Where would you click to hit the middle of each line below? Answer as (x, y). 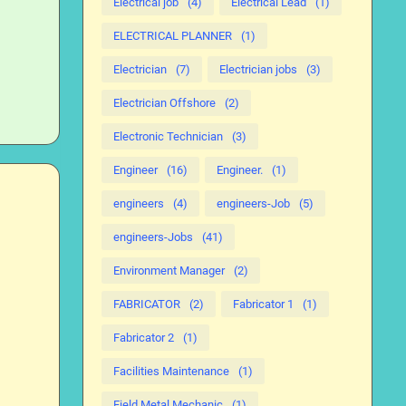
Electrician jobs (258, 69)
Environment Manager (169, 271)
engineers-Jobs (153, 237)
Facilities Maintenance (171, 371)
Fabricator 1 (263, 304)
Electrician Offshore (164, 103)
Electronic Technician (168, 136)
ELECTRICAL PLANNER (173, 36)
